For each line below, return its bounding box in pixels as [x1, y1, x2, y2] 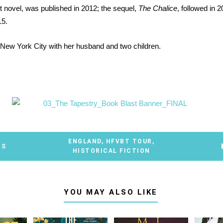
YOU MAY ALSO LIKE [64, 188, 158, 197]
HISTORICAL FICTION [72, 147, 150, 154]
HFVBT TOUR [106, 138, 152, 145]
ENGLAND [68, 138, 102, 145]
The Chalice [138, 4, 178, 12]
